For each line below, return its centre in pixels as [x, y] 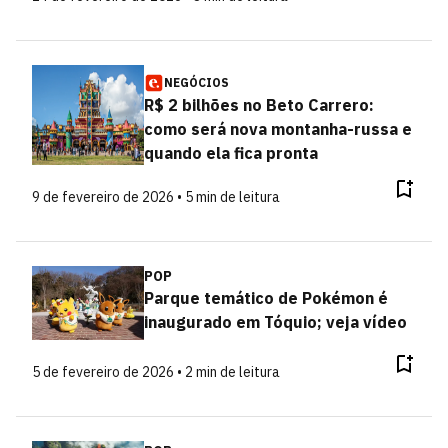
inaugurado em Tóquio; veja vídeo [275, 322]
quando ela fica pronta [230, 153]
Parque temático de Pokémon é [265, 298]
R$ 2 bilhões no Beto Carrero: [258, 105]
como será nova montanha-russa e [277, 129]
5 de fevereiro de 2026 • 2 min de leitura [156, 371]
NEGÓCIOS [196, 82]
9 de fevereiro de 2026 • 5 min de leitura [156, 197]
